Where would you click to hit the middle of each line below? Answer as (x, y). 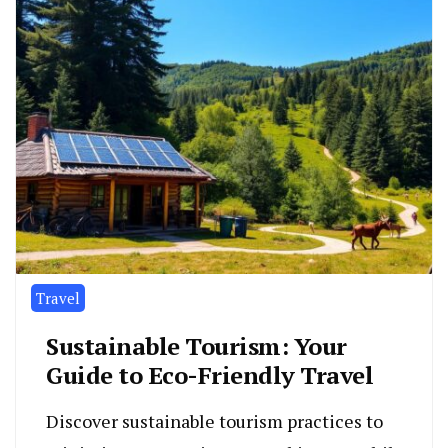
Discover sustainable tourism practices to (214, 420)
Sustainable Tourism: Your (196, 345)
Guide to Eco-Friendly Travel (209, 374)
